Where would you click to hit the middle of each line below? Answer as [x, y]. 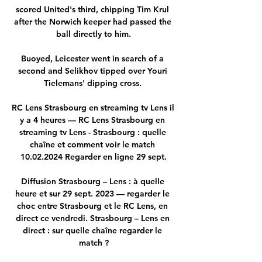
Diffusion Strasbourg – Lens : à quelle [92, 181]
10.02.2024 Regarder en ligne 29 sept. [94, 156]
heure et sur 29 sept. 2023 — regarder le [92, 193]
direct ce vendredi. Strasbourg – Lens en [92, 218]
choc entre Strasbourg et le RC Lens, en [92, 206]
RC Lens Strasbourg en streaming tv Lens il [93, 107]
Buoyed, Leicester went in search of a [92, 58]
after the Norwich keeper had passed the [92, 21]
